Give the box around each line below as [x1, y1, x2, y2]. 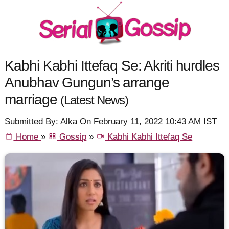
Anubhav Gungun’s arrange [5, 74, 169, 90]
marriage [5, 90, 61, 107]
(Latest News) [60, 93, 128, 107]
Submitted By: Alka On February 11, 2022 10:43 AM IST [5, 117, 217, 127]
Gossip [57, 132, 87, 142]
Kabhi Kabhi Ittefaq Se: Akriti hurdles [5, 57, 219, 74]
